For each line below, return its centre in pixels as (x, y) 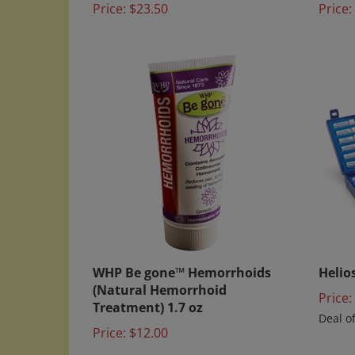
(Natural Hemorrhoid (160, 277)
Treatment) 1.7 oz (148, 295)
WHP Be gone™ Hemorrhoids (182, 260)
